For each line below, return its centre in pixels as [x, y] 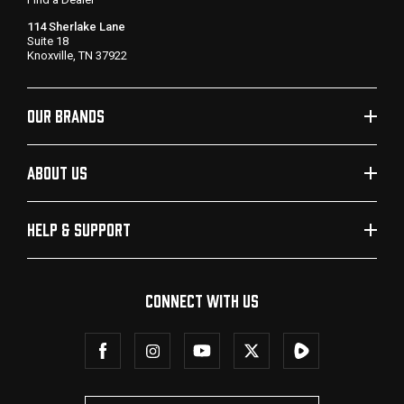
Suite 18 [48, 41]
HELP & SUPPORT [79, 229]
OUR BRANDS [66, 115]
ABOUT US [57, 172]
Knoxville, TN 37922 [77, 55]
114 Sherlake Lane [76, 27]
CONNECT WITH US [202, 300]
